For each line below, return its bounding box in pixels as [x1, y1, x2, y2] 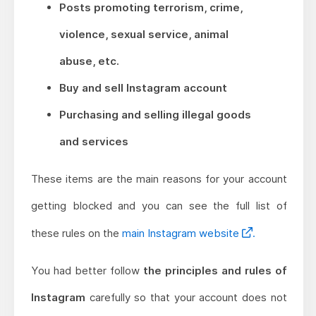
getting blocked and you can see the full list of [30, 199, 287, 213]
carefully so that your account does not [85, 291, 287, 305]
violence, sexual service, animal [59, 28, 229, 42]
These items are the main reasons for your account [30, 172, 287, 186]
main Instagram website [121, 226, 242, 241]
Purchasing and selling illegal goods [59, 108, 251, 122]
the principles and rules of [142, 264, 287, 278]
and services [59, 135, 128, 149]
